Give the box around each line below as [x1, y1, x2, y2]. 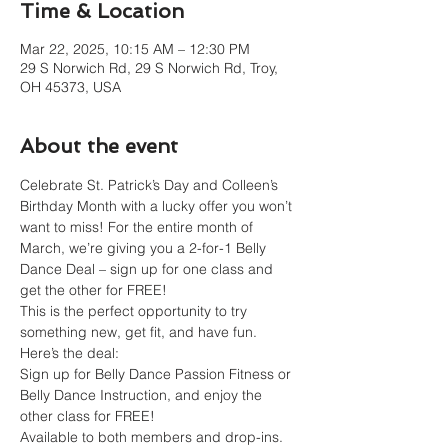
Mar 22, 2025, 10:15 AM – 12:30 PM [20, 40, 250, 58]
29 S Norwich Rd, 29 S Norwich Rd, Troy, [20, 59, 278, 77]
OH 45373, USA [20, 78, 121, 96]
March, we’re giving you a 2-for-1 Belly [20, 239, 270, 257]
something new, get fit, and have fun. [20, 323, 257, 341]
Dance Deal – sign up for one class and [20, 260, 277, 278]
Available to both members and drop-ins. [20, 428, 283, 446]
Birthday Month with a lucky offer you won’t [20, 197, 296, 215]
